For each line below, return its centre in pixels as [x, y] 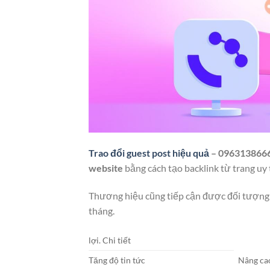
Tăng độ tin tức [117, 260]
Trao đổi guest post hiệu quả [149, 152]
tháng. [102, 210]
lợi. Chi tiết [110, 240]
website [106, 168]
